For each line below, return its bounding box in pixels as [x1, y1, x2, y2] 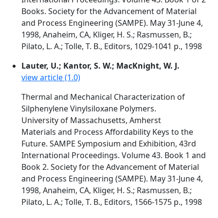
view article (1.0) [21, 72, 80, 83]
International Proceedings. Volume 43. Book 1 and [21, 150, 206, 161]
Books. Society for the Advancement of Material [21, 6, 197, 17]
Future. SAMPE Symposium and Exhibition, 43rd [21, 138, 196, 149]
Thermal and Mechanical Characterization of [21, 91, 185, 102]
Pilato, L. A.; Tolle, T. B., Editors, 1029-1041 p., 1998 [21, 41, 202, 52]
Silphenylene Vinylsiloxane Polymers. [21, 103, 156, 114]
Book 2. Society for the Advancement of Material [21, 162, 199, 172]
